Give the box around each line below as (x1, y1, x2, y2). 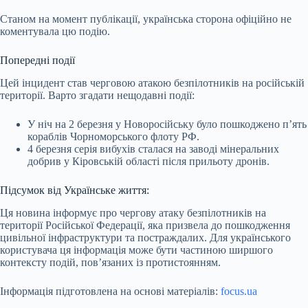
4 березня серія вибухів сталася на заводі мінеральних (27, 142, 279, 155)
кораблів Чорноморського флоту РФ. (27, 130, 199, 142)
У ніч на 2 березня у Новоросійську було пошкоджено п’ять (27, 118, 307, 130)
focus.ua (221, 285, 257, 297)
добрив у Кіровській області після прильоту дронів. (27, 155, 269, 167)
